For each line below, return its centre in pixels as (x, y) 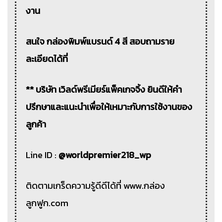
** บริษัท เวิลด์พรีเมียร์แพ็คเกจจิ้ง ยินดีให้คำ (104, 89)
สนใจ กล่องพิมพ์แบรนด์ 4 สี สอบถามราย (100, 41)
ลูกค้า (36, 124)
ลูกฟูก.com (47, 203)
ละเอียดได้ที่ (47, 58)
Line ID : (42, 155)
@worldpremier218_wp (105, 155)
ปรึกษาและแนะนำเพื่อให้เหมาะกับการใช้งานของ (109, 107)
